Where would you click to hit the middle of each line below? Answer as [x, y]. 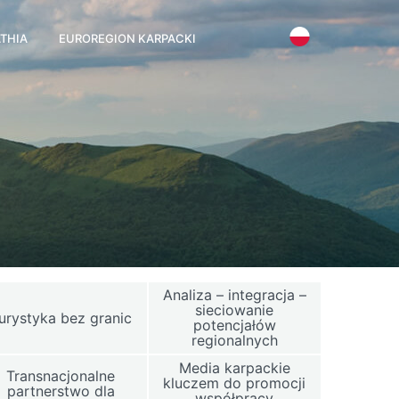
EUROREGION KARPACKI [127, 38]
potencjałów [234, 325]
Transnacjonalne [61, 375]
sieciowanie [235, 310]
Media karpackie [234, 368]
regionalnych [234, 340]
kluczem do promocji [235, 383]
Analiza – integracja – [234, 295]
